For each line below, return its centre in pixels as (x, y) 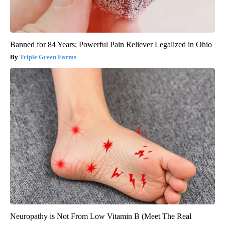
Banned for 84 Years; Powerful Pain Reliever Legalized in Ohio (111, 44)
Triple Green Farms (48, 57)
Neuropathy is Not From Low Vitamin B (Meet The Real (101, 216)
